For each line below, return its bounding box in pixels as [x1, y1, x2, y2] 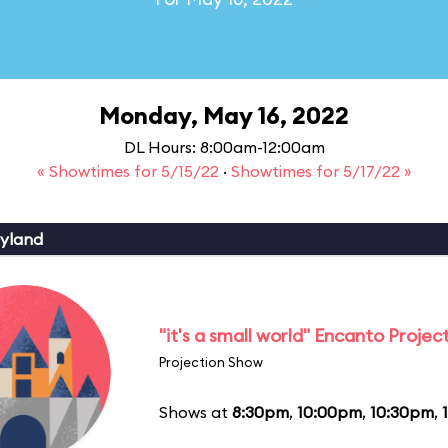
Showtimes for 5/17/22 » [230, 161, 412, 181]
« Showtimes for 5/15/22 [36, 161, 223, 181]
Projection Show [159, 353, 263, 370]
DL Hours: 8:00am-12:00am [123, 137, 325, 157]
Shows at [159, 401, 232, 422]
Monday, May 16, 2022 [99, 100, 349, 130]
